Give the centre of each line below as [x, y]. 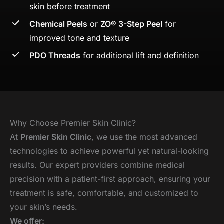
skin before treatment [70, 6]
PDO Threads [55, 55]
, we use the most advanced [144, 137]
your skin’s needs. [44, 207]
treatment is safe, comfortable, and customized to [104, 193]
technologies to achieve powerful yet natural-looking [109, 151]
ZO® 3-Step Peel [131, 24]
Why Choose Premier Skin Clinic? [73, 123]
